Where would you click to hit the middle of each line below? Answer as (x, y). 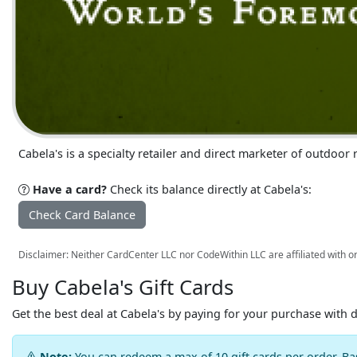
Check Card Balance (82, 215)
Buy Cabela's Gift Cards (123, 287)
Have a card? (70, 189)
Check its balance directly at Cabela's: (209, 189)
